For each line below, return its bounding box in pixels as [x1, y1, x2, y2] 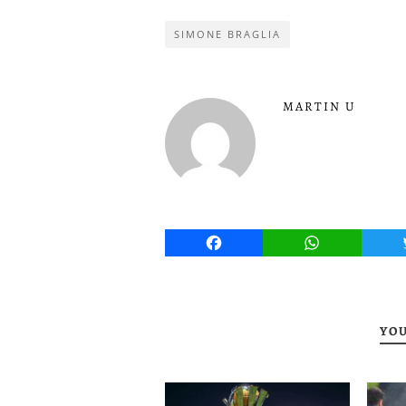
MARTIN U [283, 97, 356, 115]
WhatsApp [311, 232, 382, 253]
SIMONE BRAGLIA [174, 26, 281, 41]
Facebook [213, 232, 279, 253]
